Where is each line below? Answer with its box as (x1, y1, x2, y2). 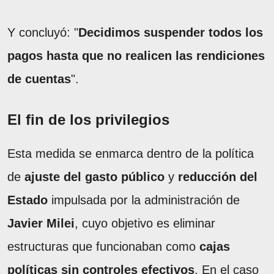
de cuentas (7, 72, 71, 86)
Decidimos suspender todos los (78, 25, 263, 39)
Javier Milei (7, 216, 75, 230)
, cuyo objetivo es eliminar (75, 216, 215, 230)
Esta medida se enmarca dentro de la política (7, 146, 254, 160)
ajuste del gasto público (24, 169, 165, 183)
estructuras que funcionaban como (7, 239, 199, 253)
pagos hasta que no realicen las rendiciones (7, 48, 265, 62)
